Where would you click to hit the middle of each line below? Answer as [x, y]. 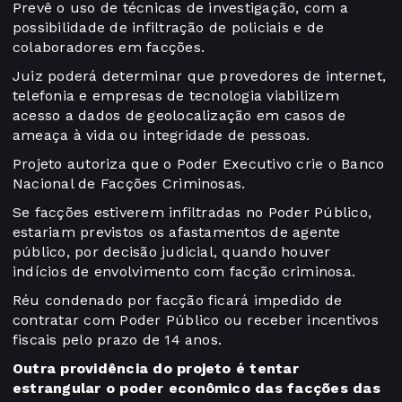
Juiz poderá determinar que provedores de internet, [199, 76]
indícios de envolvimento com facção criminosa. [187, 272]
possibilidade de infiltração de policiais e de [169, 28]
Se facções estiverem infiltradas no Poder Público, [192, 213]
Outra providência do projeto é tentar [156, 369]
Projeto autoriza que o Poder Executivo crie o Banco [199, 164]
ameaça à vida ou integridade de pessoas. [164, 135]
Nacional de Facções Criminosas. [129, 184]
